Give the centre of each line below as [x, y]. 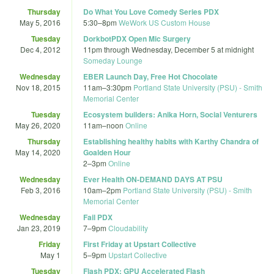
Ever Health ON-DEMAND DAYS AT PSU [153, 179]
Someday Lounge [113, 60]
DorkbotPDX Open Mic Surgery [137, 38]
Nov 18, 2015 [38, 87]
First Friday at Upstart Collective [140, 244]
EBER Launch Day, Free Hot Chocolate [150, 76]
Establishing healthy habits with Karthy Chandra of [171, 141]
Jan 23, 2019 [39, 228]
